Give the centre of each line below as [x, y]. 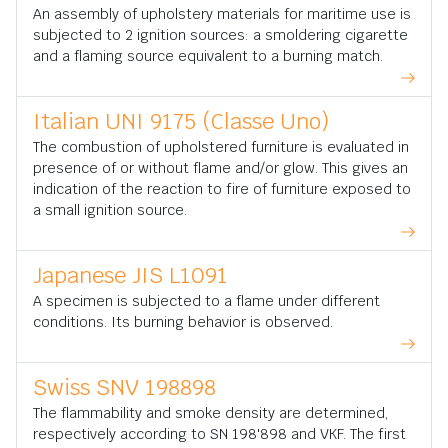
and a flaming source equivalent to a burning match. [208, 56]
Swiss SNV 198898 [124, 387]
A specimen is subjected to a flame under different [206, 301]
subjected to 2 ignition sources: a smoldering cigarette [220, 35]
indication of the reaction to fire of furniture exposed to [222, 189]
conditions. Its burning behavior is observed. [183, 322]
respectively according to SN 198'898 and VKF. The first [219, 434]
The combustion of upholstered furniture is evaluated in [221, 147]
